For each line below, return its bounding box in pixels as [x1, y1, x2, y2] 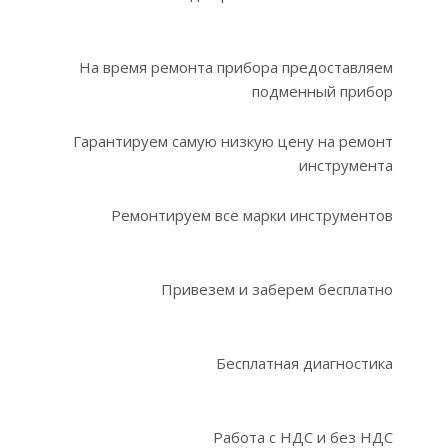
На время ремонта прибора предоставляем [79, 57, 393, 77]
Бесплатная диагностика [216, 353, 393, 373]
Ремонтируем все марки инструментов [111, 205, 393, 225]
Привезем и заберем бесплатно [161, 279, 393, 299]
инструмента [299, 155, 393, 175]
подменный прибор [252, 81, 393, 101]
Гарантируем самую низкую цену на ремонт [73, 131, 393, 151]
